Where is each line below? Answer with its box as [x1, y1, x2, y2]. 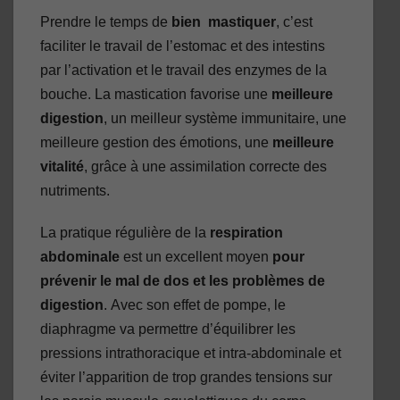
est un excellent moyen [120, 249, 272, 265]
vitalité [40, 159, 84, 175]
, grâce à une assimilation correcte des [84, 159, 327, 175]
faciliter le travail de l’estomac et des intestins [40, 38, 325, 54]
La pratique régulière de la [40, 225, 210, 241]
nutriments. [40, 183, 110, 199]
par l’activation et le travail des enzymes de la [40, 62, 327, 79]
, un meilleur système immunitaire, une [104, 111, 346, 127]
